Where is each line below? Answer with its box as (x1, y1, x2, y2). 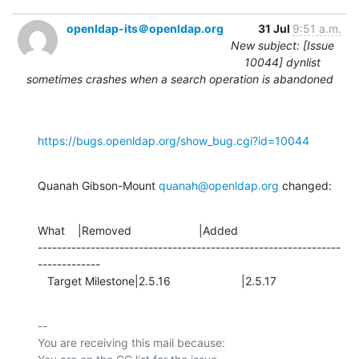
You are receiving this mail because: (38, 335, 225, 349)
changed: (279, 178, 332, 192)
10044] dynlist (244, 54, 321, 69)
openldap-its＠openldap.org (67, 21, 224, 35)
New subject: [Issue (231, 38, 334, 52)
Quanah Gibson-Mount (38, 178, 159, 192)
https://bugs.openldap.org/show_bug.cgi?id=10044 (38, 133, 309, 147)
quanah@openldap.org (159, 178, 279, 192)
